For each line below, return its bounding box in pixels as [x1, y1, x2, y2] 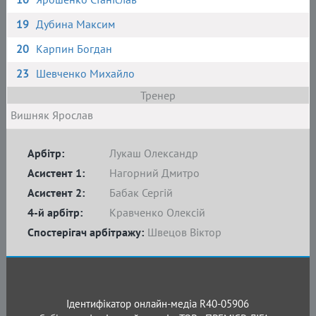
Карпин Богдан [36, 42, 113, 56]
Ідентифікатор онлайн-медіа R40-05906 [66, 297, 250, 310]
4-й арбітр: [27, 205, 83, 219]
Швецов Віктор [147, 225, 221, 239]
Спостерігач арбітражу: [27, 225, 144, 239]
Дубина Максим [36, 17, 116, 31]
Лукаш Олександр [109, 146, 198, 160]
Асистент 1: [27, 166, 85, 180]
